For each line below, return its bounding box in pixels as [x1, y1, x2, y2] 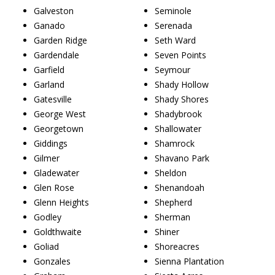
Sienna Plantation [155, 255, 224, 267]
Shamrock [155, 137, 195, 149]
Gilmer [34, 152, 60, 164]
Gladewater [34, 166, 79, 179]
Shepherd [155, 196, 192, 208]
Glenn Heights [34, 196, 89, 208]
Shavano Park [155, 152, 209, 164]
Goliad [34, 240, 59, 252]
